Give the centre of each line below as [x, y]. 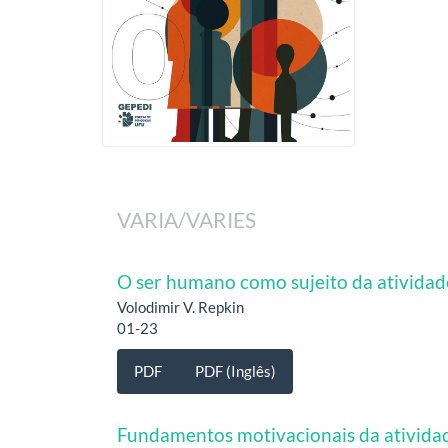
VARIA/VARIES [186, 219]
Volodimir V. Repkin [180, 306]
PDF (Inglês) [235, 371]
